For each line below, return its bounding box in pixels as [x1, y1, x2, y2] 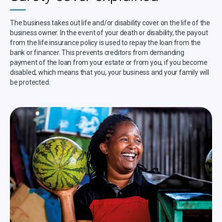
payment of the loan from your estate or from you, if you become [10, 58, 208, 67]
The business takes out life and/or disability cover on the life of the [10, 19, 210, 27]
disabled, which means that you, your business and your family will [10, 68, 209, 77]
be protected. [10, 78, 51, 87]
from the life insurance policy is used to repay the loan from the [10, 39, 201, 47]
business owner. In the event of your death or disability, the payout [10, 29, 208, 37]
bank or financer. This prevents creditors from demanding [10, 49, 184, 57]
